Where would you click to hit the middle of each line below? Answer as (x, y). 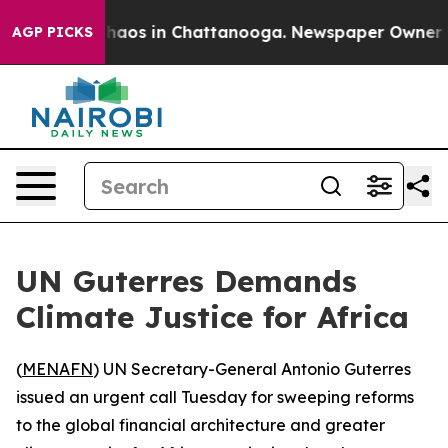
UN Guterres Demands (186, 281)
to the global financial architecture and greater (200, 425)
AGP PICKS (52, 32)
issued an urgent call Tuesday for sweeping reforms (215, 397)
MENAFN (57, 369)
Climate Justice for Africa (212, 317)
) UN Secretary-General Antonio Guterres (252, 369)
